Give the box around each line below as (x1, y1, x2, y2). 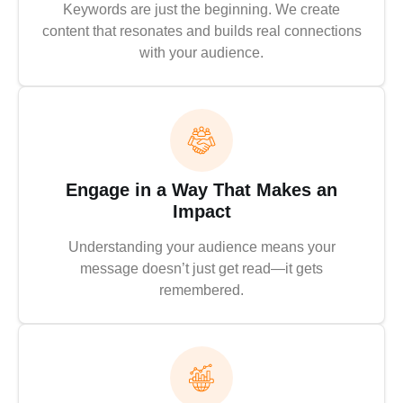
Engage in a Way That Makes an (66, 180, 337, 201)
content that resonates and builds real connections (41, 23, 362, 40)
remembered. (159, 282, 244, 299)
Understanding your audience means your (67, 239, 336, 255)
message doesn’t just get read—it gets (80, 261, 323, 277)
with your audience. (139, 45, 264, 61)
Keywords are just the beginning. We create (63, 2, 340, 18)
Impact (172, 201, 231, 222)
